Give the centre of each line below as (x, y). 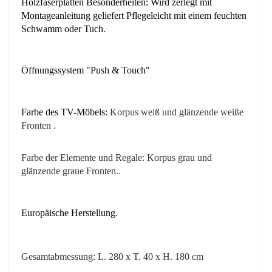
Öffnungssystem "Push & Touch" (86, 70)
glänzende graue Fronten (69, 171)
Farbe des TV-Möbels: (66, 112)
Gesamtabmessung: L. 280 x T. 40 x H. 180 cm (112, 256)
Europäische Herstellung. (70, 213)
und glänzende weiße (202, 112)
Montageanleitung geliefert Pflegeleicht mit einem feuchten (134, 15)
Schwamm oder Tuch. (63, 29)
